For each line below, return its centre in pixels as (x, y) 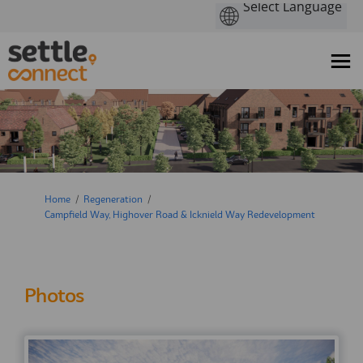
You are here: (40, 199)
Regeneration (113, 200)
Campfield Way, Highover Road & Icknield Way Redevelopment (180, 215)
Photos (54, 297)
